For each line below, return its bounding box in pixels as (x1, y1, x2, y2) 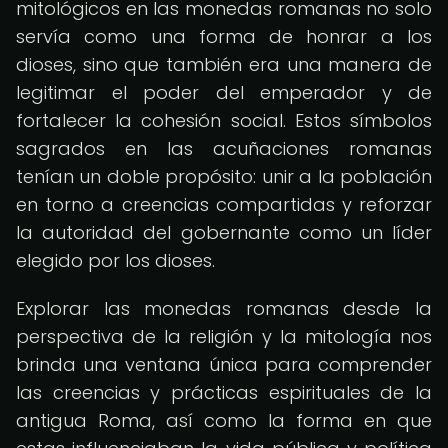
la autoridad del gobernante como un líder (16, 220, 432, 245)
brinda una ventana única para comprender (16, 352, 432, 377)
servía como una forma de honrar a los (16, 24, 432, 49)
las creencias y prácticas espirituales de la (16, 380, 432, 405)
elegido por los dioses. (16, 248, 215, 273)
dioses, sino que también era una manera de (16, 52, 432, 77)
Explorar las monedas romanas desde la (16, 296, 432, 321)
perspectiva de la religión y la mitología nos (16, 324, 432, 349)
